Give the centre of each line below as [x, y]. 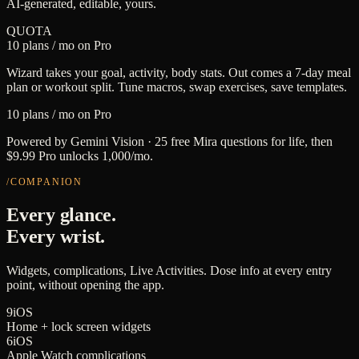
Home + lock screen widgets [79, 327]
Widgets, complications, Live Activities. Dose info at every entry [169, 271]
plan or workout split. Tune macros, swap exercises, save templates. [177, 87]
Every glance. [61, 215]
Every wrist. [56, 237]
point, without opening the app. [85, 285]
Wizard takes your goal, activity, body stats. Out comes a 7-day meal [179, 73]
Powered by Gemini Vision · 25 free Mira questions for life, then [169, 142]
